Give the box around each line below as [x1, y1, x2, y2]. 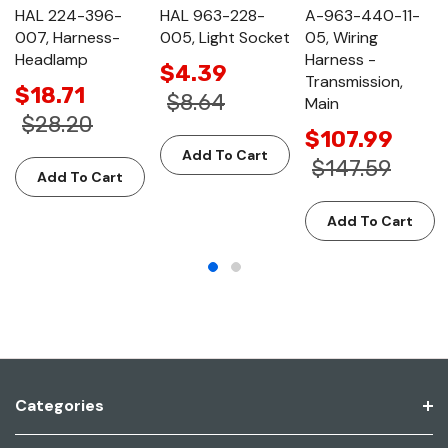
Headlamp [15, 48, 88, 70]
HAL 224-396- [15, 4, 122, 26]
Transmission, [305, 70, 403, 92]
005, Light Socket [160, 26, 290, 48]
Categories [15, 394, 104, 416]
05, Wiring [305, 26, 378, 48]
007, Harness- [15, 26, 120, 48]
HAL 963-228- [160, 4, 265, 26]
